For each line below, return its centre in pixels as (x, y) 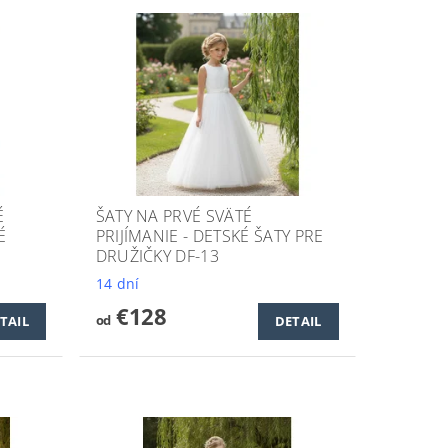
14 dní (117, 283)
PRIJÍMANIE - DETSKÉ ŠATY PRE (209, 235)
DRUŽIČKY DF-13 (157, 255)
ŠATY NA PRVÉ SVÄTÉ (174, 215)
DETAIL (298, 321)
